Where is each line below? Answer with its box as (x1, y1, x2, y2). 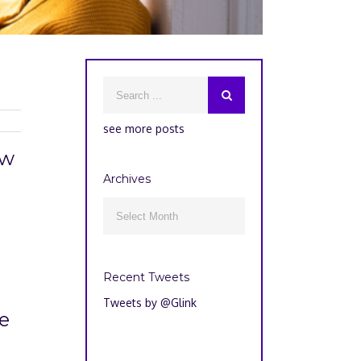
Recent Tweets (103, 270, 189, 284)
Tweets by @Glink (103, 296, 197, 309)
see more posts (103, 122, 185, 135)
